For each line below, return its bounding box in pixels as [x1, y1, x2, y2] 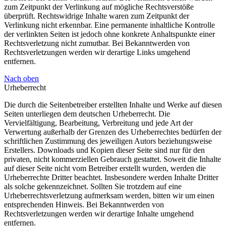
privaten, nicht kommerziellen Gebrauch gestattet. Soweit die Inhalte [4, 154, 221, 163]
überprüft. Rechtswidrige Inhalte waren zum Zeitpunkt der [4, 11, 189, 20]
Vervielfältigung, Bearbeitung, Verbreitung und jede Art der [4, 118, 193, 127]
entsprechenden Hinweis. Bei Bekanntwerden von [4, 200, 164, 209]
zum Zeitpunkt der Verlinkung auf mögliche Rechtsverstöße [4, 2, 194, 11]
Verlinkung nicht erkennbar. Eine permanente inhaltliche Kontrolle [4, 20, 215, 29]
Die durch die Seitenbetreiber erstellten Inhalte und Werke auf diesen [4, 100, 222, 109]
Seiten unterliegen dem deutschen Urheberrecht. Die [4, 109, 170, 118]
